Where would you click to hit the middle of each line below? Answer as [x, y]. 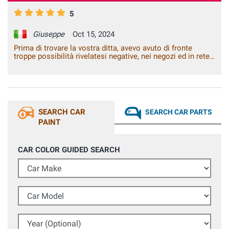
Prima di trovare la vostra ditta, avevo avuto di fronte [103, 48]
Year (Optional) [43, 219]
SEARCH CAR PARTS [179, 112]
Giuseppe [49, 35]
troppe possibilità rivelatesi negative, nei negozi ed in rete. [113, 56]
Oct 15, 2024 [91, 35]
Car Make [34, 164]
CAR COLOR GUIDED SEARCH [69, 150]
